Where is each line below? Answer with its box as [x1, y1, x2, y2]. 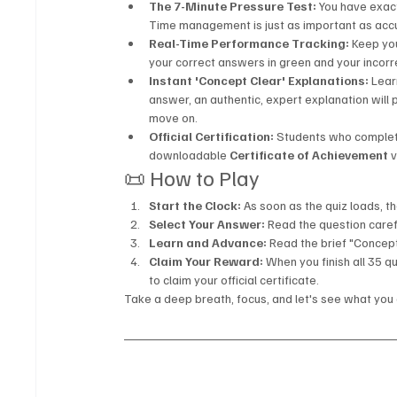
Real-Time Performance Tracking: [149, 35, 350, 51]
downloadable [149, 147, 230, 163]
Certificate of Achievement [230, 147, 389, 163]
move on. [149, 110, 198, 126]
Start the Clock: [149, 198, 242, 214]
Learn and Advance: [149, 235, 268, 251]
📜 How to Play [124, 164, 260, 191]
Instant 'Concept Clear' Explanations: [149, 73, 370, 89]
